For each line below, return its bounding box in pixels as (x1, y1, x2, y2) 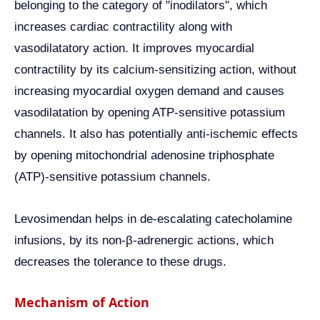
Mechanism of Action (14, 294, 149, 311)
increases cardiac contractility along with (14, 20, 232, 34)
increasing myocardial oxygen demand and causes (14, 84, 284, 99)
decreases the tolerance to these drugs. (14, 255, 226, 269)
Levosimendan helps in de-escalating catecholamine (14, 212, 292, 226)
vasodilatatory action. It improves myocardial (14, 41, 254, 56)
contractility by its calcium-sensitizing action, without (14, 63, 296, 77)
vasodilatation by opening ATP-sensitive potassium (14, 106, 285, 120)
